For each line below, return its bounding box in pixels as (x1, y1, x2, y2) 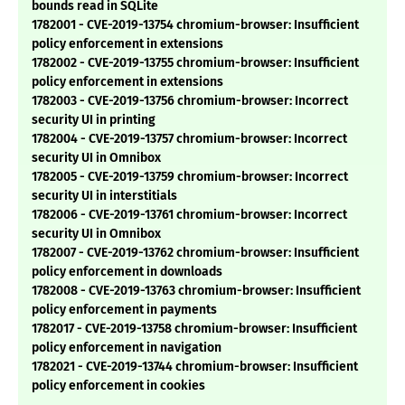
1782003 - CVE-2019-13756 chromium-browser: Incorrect (32, 93, 348, 109)
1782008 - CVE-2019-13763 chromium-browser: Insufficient (32, 283, 361, 299)
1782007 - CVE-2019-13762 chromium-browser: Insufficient (32, 245, 359, 261)
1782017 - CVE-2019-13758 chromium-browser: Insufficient (32, 321, 357, 337)
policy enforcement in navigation (32, 340, 221, 356)
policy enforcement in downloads (32, 264, 222, 280)
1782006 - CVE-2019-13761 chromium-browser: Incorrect (32, 207, 347, 223)
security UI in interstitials (32, 188, 177, 204)
